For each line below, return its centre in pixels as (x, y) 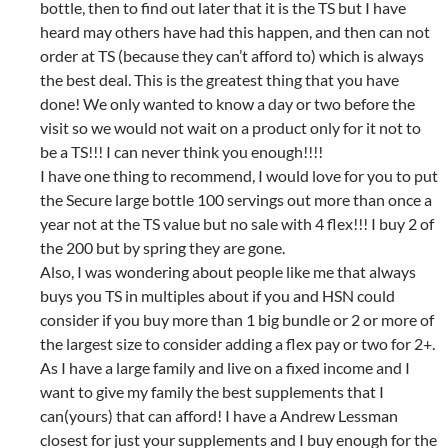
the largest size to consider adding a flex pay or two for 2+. (237, 344)
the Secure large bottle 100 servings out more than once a (236, 200)
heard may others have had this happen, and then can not (235, 32)
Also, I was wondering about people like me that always (228, 272)
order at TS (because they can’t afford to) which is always (232, 56)
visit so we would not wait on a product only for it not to (230, 128)
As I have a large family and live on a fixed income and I (225, 368)
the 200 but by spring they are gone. (162, 248)
